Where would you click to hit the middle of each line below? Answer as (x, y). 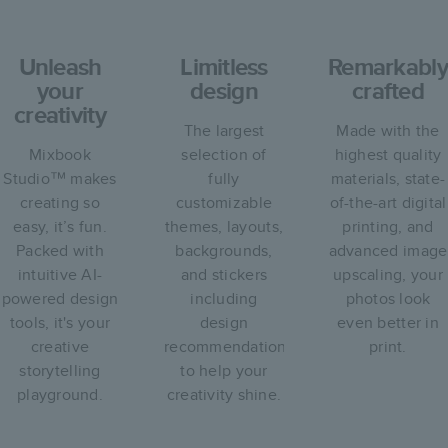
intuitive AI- (60, 274)
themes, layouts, (224, 226)
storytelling (60, 370)
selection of (224, 154)
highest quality (388, 154)
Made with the (388, 130)
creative (60, 346)
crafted (388, 90)
